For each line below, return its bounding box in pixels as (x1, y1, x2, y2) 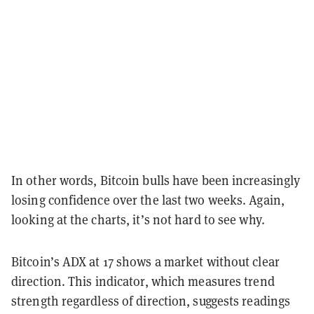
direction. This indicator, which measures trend (11, 273, 275, 290)
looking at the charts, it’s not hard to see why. (11, 212, 265, 228)
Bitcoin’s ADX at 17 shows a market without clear (11, 254, 280, 271)
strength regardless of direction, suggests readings (11, 293, 291, 310)
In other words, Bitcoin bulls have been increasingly (11, 172, 301, 189)
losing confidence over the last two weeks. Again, (11, 192, 285, 209)
